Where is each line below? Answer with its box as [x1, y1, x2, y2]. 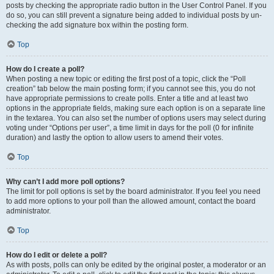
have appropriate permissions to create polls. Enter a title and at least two [6, 94, 248, 103]
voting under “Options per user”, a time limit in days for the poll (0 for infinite [6, 124, 254, 132]
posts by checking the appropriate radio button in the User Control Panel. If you [6, 1, 267, 10]
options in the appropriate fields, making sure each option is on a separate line [6, 104, 265, 113]
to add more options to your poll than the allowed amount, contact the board [6, 197, 256, 206]
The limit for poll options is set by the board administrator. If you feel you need [6, 187, 261, 196]
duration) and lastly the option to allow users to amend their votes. [6, 133, 223, 142]
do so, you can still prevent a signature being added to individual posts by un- [6, 11, 262, 20]
